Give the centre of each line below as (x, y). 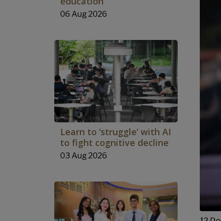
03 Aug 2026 (84, 155)
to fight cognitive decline (114, 142)
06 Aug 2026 (84, 14)
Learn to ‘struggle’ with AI (116, 131)
